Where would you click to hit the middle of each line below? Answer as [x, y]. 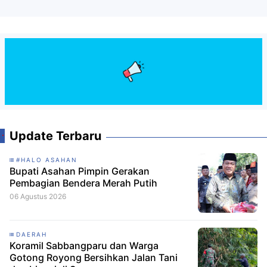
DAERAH [32, 234]
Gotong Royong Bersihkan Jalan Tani [94, 257]
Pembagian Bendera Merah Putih [83, 183]
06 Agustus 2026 [38, 196]
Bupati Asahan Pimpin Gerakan [80, 171]
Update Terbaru [55, 136]
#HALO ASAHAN [47, 159]
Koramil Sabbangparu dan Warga [84, 245]
